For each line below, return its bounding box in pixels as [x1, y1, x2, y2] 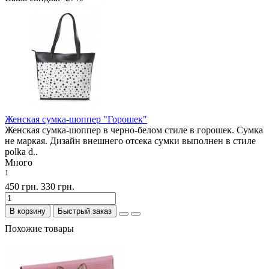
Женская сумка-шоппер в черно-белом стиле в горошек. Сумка [5, 124, 263, 135]
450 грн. [5, 181, 38, 192]
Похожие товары [5, 223, 74, 234]
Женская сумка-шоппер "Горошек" [5, 113, 147, 124]
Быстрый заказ [58, 207, 112, 216]
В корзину [10, 207, 46, 216]
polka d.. [5, 146, 38, 157]
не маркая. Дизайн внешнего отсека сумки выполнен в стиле [5, 135, 256, 146]
